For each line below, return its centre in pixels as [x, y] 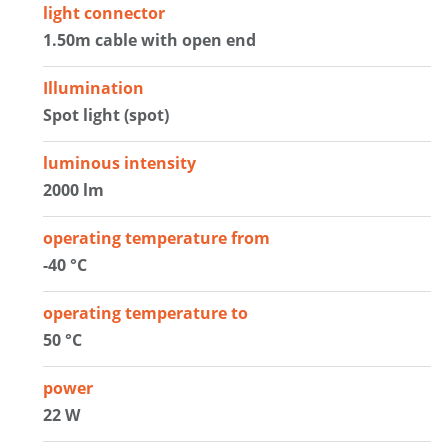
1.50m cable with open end [150, 39]
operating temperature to [146, 312]
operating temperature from [157, 237]
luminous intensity [120, 162]
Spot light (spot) [106, 114]
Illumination [94, 87]
